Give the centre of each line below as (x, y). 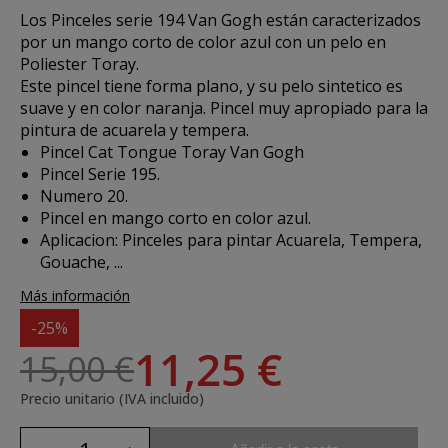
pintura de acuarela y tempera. (134, 130)
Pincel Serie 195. (100, 174)
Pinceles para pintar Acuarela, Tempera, (270, 240)
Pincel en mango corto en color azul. (175, 218)
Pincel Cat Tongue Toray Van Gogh (172, 152)
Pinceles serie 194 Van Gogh (158, 20)
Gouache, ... (81, 262)
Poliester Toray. (79, 64)
